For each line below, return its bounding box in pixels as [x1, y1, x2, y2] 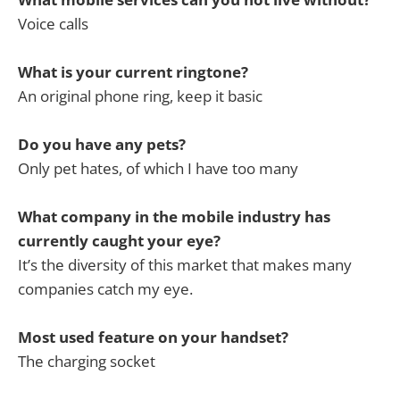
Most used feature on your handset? [18, 327, 288, 348]
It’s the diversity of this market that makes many [18, 254, 352, 276]
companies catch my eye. [18, 279, 193, 300]
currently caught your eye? [18, 230, 221, 252]
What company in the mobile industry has [18, 206, 330, 228]
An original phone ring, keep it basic [18, 85, 262, 106]
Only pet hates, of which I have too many [18, 158, 298, 179]
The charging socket [18, 351, 155, 372]
